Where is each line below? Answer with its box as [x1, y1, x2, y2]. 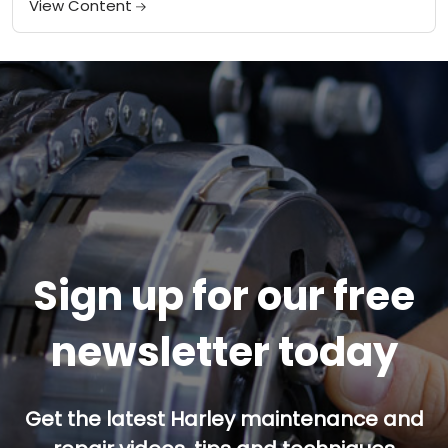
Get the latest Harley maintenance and [24, 405, 424, 434]
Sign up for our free [33, 268, 415, 325]
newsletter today [50, 324, 398, 381]
